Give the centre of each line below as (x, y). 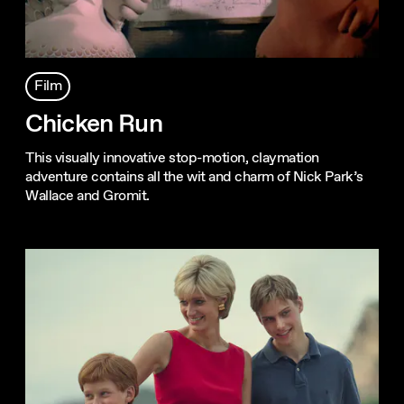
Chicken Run (94, 125)
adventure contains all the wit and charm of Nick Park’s (194, 178)
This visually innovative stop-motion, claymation (172, 159)
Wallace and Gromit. (87, 197)
